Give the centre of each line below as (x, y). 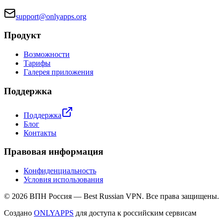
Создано (19, 213)
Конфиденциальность (60, 171)
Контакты (40, 133)
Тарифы (37, 63)
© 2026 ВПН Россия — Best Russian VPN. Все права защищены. (111, 196)
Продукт (22, 35)
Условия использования (63, 180)
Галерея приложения (58, 72)
